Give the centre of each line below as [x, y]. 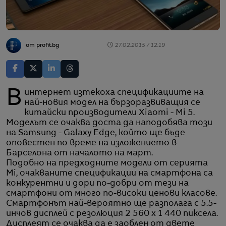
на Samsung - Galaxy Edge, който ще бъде [96, 133]
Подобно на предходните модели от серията [107, 163]
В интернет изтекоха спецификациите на [14, 99]
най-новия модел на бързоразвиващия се [112, 103]
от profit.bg [42, 45]
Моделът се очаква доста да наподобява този [109, 123]
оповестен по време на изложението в [91, 143]
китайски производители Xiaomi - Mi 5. [110, 113]
